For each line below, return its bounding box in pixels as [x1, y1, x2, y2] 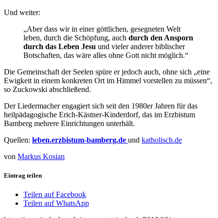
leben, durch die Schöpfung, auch [23, 33, 128, 42]
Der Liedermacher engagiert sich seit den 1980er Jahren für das [4, 101, 198, 110]
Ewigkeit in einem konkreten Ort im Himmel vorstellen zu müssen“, [4, 76, 212, 85]
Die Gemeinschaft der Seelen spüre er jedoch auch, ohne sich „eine [4, 67, 210, 76]
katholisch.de [142, 135, 182, 144]
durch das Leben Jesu [23, 42, 96, 51]
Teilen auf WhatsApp [23, 199, 89, 208]
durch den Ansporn [128, 33, 193, 42]
